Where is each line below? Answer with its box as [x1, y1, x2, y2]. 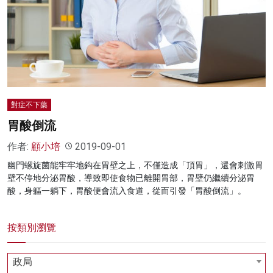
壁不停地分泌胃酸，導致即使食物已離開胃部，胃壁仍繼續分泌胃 [7, 172, 255, 183]
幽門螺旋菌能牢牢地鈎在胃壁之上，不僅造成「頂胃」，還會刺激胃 [7, 160, 263, 170]
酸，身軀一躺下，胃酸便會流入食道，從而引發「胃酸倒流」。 [7, 185, 246, 196]
